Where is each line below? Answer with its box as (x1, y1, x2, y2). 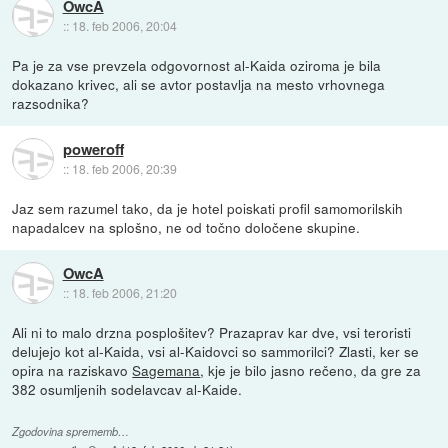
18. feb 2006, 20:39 (71, 159, 177, 177)
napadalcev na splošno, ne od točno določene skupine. (12, 217, 361, 238)
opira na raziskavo (12, 360, 133, 381)
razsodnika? (12, 93, 90, 114)
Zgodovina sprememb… (12, 423, 130, 439)
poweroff (62, 137, 124, 160)
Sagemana (132, 360, 201, 381)
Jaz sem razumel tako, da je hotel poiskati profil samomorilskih (12, 198, 404, 219)
